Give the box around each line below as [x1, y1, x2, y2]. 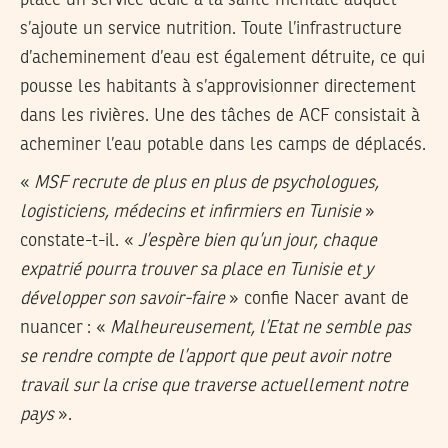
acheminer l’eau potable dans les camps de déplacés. [20, 135, 426, 154]
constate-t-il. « [20, 232, 138, 251]
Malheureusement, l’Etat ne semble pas [110, 319, 411, 338]
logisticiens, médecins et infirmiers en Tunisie [20, 203, 361, 222]
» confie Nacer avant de [225, 290, 409, 309]
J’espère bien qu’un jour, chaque [138, 232, 377, 251]
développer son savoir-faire [20, 290, 225, 309]
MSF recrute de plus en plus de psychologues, [34, 174, 379, 193]
